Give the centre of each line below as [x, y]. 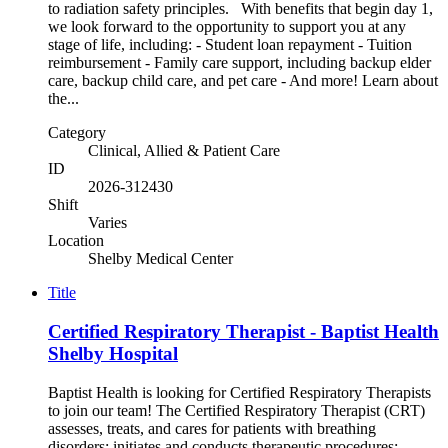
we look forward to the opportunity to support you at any [227, 27]
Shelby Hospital [113, 354]
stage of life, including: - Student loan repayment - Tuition [230, 45]
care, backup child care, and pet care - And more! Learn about [243, 81]
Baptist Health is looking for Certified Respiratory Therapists [239, 392]
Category [77, 133]
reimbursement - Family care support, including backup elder [239, 63]
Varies [107, 223]
